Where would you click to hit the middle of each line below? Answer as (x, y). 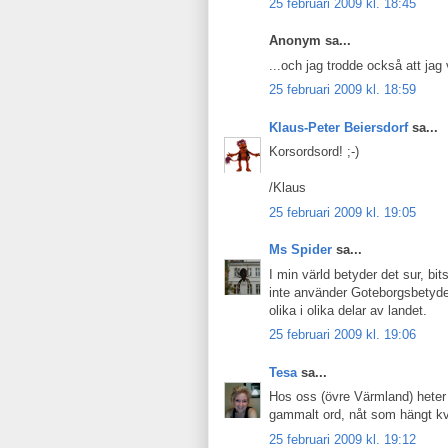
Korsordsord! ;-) (314, 151)
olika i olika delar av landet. (348, 310)
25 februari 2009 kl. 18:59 (342, 89)
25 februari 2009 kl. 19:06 (342, 334)
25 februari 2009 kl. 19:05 (342, 212)
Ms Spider (300, 249)
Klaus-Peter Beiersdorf (338, 127)
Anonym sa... (310, 40)
